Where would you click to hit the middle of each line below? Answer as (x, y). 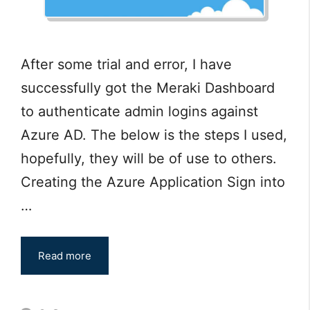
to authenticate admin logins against (139, 111)
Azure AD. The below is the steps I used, (154, 135)
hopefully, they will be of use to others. (149, 158)
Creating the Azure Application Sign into (153, 182)
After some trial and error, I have (126, 64)
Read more (65, 255)
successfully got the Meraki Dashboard (148, 88)
